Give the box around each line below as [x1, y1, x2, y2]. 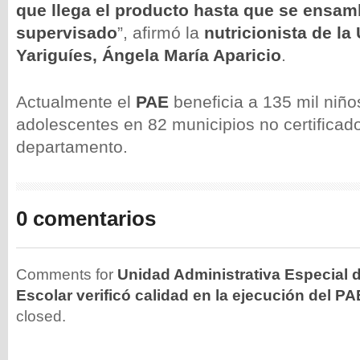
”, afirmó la [117, 23, 204, 42]
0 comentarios [16, 207, 156, 231]
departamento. [16, 137, 128, 156]
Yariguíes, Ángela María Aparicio [16, 46, 281, 64]
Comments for [16, 266, 117, 283]
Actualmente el [16, 92, 136, 111]
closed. [16, 308, 66, 325]
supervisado [16, 23, 117, 42]
